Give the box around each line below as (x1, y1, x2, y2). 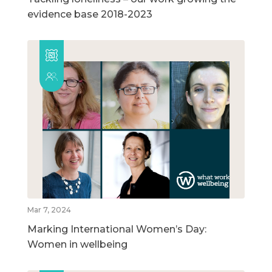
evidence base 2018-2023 (27, 8, 152, 21)
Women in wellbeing (27, 239, 127, 251)
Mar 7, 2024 (27, 205, 71, 215)
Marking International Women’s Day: (27, 223, 206, 236)
